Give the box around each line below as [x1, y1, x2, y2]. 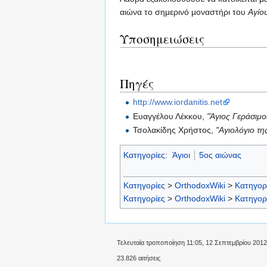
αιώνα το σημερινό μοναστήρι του [120, 7, 248, 17]
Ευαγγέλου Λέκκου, [133, 111, 207, 121]
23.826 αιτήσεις [117, 254, 160, 262]
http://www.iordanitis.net [133, 97, 223, 107]
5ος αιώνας [198, 150, 241, 160]
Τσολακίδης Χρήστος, [133, 125, 216, 135]
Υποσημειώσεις [120, 30, 204, 48]
